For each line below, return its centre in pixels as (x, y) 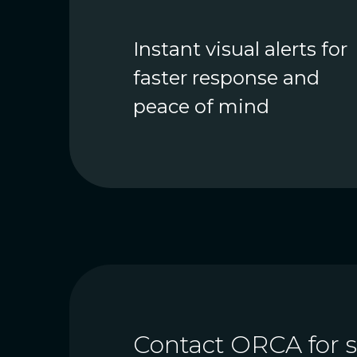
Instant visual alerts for (240, 49)
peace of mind (201, 107)
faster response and (226, 78)
